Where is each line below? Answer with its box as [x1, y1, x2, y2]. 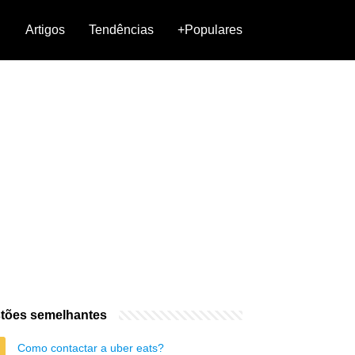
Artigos [25, 23, 65, 36]
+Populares [177, 23, 242, 36]
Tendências [89, 23, 154, 36]
